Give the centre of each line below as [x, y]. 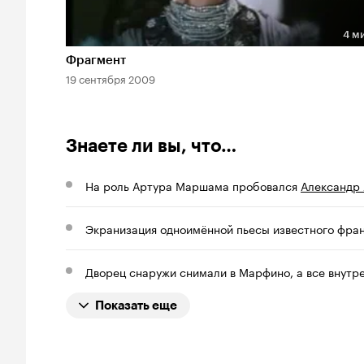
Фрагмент [96, 60]
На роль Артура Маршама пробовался [193, 185]
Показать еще [136, 305]
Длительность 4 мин [135, 49]
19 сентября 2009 [110, 78]
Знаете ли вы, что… [151, 145]
